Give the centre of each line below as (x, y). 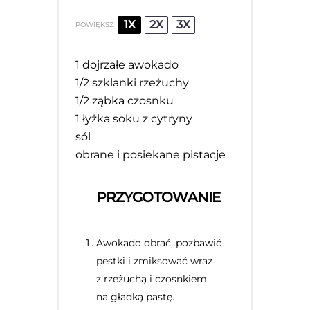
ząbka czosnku (132, 100)
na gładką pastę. (136, 297)
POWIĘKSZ (95, 24)
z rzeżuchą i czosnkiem (152, 279)
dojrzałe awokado (129, 64)
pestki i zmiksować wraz (155, 261)
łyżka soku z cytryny (136, 118)
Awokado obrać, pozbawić (159, 243)
